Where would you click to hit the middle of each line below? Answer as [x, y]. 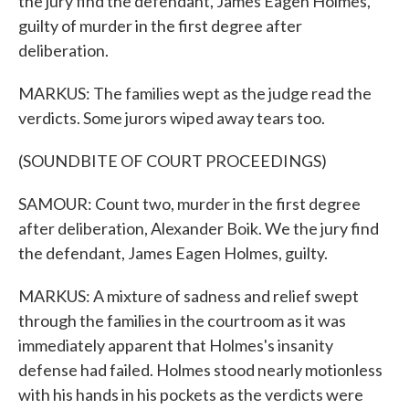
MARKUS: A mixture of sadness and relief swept [189, 296]
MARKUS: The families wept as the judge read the [195, 93]
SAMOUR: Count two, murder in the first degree [189, 204]
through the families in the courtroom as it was [182, 320]
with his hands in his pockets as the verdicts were [191, 394]
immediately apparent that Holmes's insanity [176, 345]
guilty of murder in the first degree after [160, 26]
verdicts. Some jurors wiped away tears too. [172, 118]
